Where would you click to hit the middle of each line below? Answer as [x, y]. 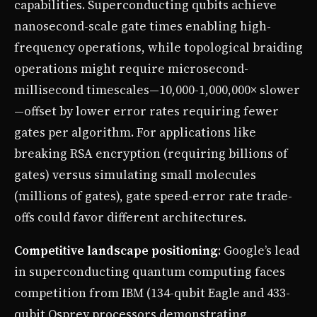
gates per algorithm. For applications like [135, 132]
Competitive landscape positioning [116, 250]
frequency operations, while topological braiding [158, 47]
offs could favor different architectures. [130, 217]
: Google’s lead [259, 250]
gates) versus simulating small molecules [135, 174]
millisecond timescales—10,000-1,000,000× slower [157, 90]
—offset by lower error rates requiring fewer [146, 111]
